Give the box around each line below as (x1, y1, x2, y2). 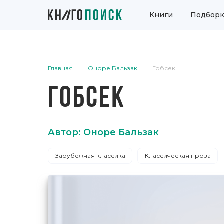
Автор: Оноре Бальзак (48, 126, 159, 138)
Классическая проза (144, 152, 211, 159)
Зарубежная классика (55, 152, 125, 159)
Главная (48, 64, 73, 72)
